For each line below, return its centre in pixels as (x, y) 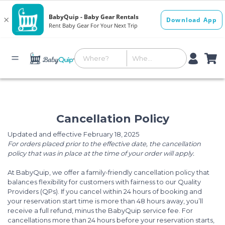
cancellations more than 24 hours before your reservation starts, (111, 220)
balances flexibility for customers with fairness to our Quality (104, 182)
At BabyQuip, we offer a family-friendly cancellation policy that (108, 172)
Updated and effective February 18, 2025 (73, 134)
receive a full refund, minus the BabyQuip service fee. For (100, 210)
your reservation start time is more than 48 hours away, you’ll (105, 201)
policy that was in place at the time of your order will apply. (101, 153)
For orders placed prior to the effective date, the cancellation (104, 144)
